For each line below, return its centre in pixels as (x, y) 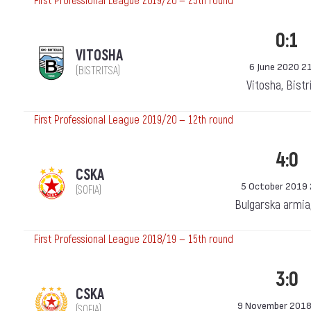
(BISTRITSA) (98, 71)
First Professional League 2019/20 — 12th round (134, 120)
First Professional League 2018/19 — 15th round (134, 239)
